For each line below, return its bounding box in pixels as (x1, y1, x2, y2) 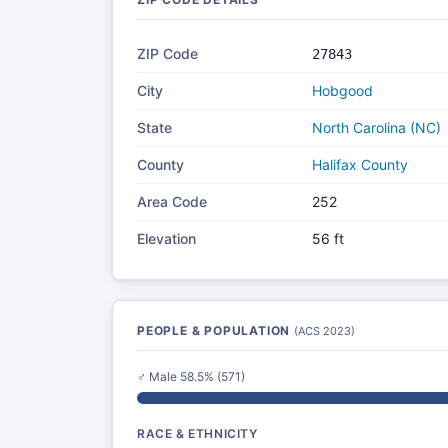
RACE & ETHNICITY (137, 426, 258, 441)
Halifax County (312, 156, 408, 173)
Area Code (137, 193, 207, 210)
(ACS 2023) (294, 324, 355, 338)
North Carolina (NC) (312, 119, 441, 136)
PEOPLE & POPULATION (137, 323, 294, 338)
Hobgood (312, 82, 373, 99)
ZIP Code (137, 45, 198, 62)
